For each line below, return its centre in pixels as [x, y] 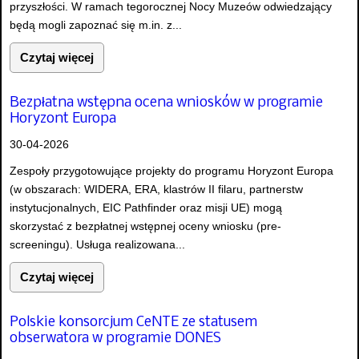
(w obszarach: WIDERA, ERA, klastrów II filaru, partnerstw [156, 189]
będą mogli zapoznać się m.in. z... [96, 24]
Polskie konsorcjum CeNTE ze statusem [133, 323]
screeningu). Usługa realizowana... [97, 244]
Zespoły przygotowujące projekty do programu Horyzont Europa [171, 170]
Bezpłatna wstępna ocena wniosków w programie [166, 103]
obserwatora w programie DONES [115, 339]
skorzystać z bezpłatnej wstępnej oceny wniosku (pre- [145, 226]
